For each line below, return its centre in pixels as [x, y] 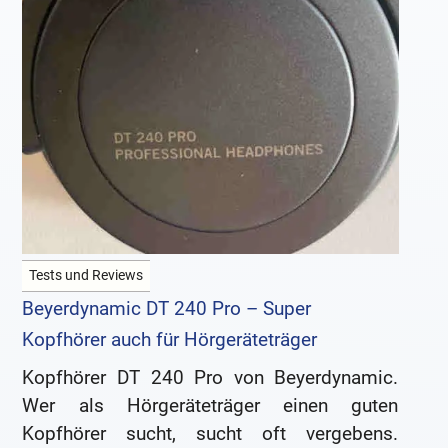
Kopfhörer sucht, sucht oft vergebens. [210, 434]
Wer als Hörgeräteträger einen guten [210, 406]
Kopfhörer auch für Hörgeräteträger [170, 340]
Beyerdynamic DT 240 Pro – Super [167, 309]
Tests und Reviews [86, 276]
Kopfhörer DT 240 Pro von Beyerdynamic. [210, 378]
